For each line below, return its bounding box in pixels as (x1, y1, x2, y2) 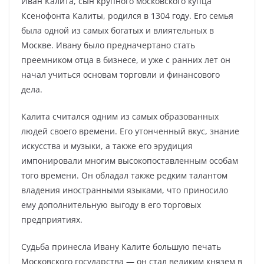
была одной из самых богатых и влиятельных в (21, 25, 214, 36)
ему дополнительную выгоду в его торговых (21, 199, 201, 210)
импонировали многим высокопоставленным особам (21, 155, 238, 166)
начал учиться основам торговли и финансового (21, 69, 220, 80)
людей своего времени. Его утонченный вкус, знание (21, 126, 239, 137)
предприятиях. (21, 214, 82, 225)
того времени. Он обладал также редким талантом (21, 170, 227, 181)
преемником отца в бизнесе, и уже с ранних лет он (21, 54, 230, 65)
